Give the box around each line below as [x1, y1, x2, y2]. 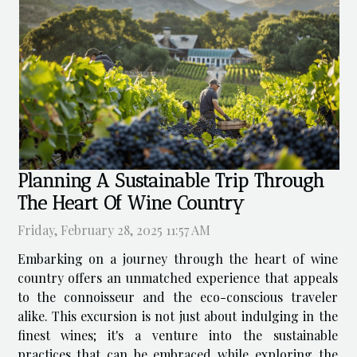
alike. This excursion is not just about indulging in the [17, 308, 338, 325]
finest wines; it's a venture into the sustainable [17, 327, 338, 344]
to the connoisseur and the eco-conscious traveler [17, 288, 338, 306]
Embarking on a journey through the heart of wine [17, 250, 338, 268]
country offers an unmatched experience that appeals [17, 269, 338, 287]
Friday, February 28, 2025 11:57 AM [17, 222, 210, 239]
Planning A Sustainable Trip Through [17, 170, 324, 193]
